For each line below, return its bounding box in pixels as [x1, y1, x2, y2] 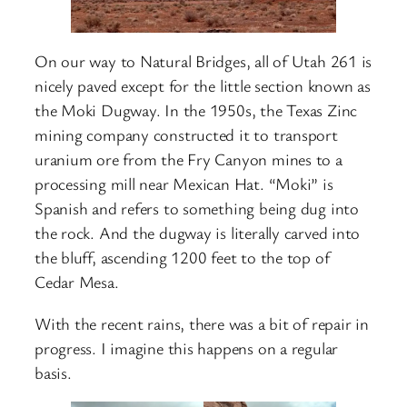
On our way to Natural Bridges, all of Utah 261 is [35, 50, 372, 73]
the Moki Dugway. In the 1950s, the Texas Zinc [35, 99, 358, 122]
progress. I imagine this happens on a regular [35, 336, 339, 359]
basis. [35, 361, 72, 383]
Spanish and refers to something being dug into [35, 197, 359, 220]
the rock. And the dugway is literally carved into [35, 222, 361, 244]
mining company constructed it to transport [35, 124, 338, 146]
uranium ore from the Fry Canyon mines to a [35, 148, 342, 171]
